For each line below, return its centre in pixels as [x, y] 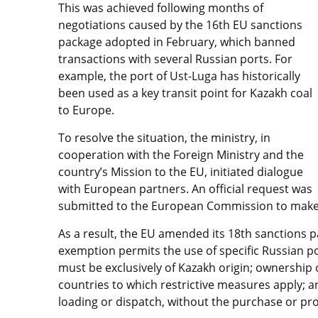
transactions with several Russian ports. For [175, 59]
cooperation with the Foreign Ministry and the [181, 155]
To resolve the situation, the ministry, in [164, 138]
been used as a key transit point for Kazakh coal [185, 93]
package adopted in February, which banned [177, 42]
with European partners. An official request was [185, 189]
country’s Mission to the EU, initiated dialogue [181, 172]
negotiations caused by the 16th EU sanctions [180, 25]
